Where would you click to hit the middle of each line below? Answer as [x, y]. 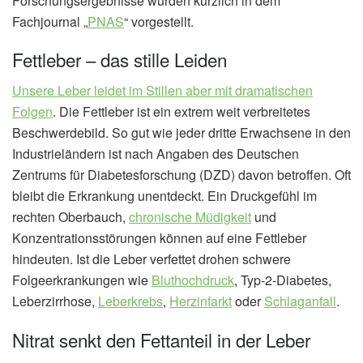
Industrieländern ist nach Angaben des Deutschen [156, 154]
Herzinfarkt [201, 301]
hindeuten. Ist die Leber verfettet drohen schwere [152, 259]
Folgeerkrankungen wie [82, 280]
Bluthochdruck [193, 280]
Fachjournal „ [50, 21]
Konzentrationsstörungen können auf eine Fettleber [159, 238]
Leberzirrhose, [55, 301]
